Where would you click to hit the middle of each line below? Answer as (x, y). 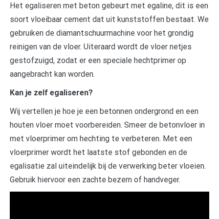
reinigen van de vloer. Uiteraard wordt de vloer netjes (101, 47)
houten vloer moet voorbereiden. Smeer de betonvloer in (107, 125)
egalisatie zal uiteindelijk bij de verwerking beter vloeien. (108, 166)
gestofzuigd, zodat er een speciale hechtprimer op (98, 61)
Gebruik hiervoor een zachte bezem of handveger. (95, 180)
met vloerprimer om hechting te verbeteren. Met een (101, 139)
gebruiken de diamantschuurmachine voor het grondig (102, 33)
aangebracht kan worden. (52, 74)
